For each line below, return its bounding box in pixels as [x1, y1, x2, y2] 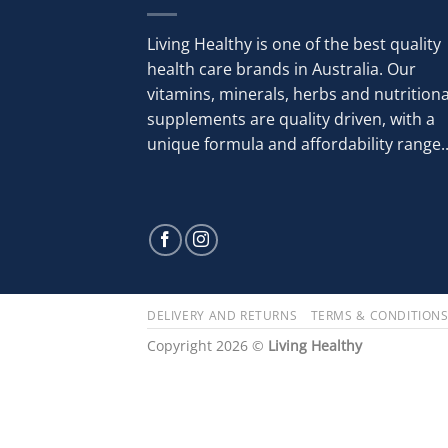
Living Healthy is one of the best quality [147, 32, 441, 55]
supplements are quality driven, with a [147, 107, 435, 130]
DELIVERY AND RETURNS [147, 306, 298, 324]
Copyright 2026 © [147, 335, 268, 355]
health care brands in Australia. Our [147, 57, 416, 80]
